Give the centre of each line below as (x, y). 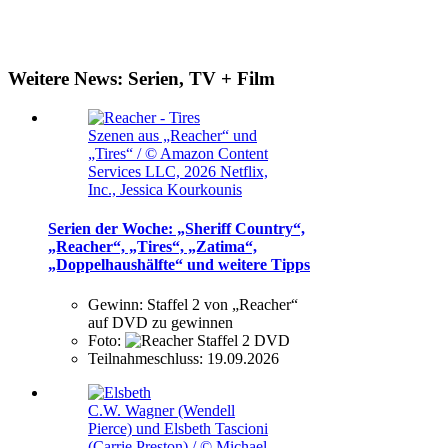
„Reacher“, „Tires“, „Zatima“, (152, 247)
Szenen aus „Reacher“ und (172, 136)
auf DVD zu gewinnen (160, 322)
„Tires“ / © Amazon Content (178, 154)
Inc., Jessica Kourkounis (165, 190)
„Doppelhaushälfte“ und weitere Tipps (179, 265)
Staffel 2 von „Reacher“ (222, 304)
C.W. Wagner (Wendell (161, 410)
